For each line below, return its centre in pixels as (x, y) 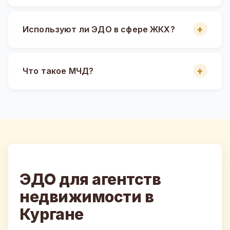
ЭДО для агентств (90, 179)
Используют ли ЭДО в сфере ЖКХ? (99, 29)
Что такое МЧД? (58, 71)
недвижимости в (87, 196)
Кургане (52, 214)
